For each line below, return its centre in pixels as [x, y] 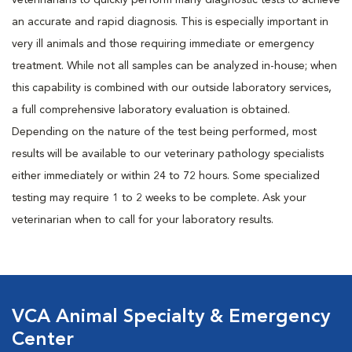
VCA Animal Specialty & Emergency [171, 317]
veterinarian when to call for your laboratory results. [143, 220]
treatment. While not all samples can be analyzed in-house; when [174, 66]
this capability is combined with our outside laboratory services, [172, 88]
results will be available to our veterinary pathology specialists [168, 154]
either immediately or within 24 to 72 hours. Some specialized [166, 176]
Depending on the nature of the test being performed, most [164, 132]
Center [43, 340]
